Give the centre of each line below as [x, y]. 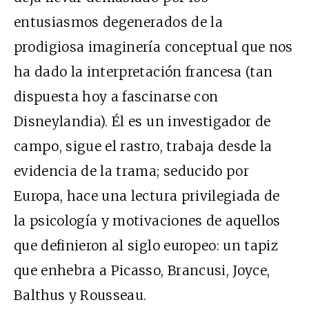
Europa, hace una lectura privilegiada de [147, 196]
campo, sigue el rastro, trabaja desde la [143, 146]
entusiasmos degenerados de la [118, 22]
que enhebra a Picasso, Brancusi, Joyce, [142, 270]
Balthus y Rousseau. [80, 295]
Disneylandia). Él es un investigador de [142, 121]
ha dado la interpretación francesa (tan [143, 71]
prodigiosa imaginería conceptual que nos [153, 47]
